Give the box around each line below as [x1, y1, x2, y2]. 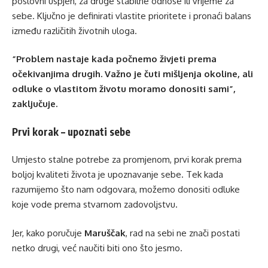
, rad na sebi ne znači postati [126, 227, 240, 239]
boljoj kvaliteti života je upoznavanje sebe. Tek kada [12, 169, 223, 181]
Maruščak [84, 227, 126, 239]
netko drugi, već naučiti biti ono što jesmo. [12, 242, 182, 254]
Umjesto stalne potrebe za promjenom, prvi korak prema [12, 154, 242, 166]
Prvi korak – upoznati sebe [12, 124, 130, 138]
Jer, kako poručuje [12, 227, 84, 239]
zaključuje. [12, 98, 57, 110]
